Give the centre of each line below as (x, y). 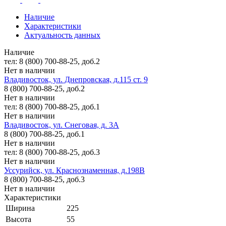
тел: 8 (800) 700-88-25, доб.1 (52, 106)
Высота (18, 219)
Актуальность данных (62, 35)
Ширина (20, 208)
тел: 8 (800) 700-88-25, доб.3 (52, 152)
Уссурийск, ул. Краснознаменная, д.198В (74, 170)
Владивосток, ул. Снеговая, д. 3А (62, 125)
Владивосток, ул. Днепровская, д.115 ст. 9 (76, 79)
